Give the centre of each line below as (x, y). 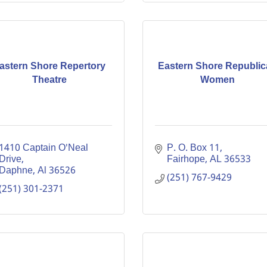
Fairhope (186, 159)
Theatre (49, 80)
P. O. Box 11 (193, 148)
